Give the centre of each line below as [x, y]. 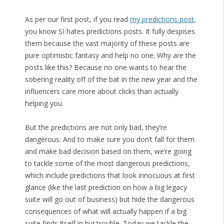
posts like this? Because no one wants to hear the [105, 67]
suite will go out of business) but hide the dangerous [109, 199]
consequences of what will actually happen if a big [105, 211]
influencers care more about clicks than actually [101, 91]
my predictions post [162, 19]
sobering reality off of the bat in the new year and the [111, 79]
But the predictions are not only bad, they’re [96, 127]
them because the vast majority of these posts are [107, 43]
